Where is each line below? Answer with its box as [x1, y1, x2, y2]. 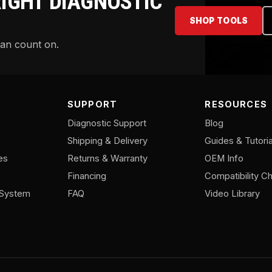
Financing [67, 170, 106, 182]
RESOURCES [205, 98, 267, 109]
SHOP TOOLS [189, 15, 248, 25]
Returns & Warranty [67, 152, 148, 164]
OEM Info [205, 152, 244, 164]
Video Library [205, 188, 260, 199]
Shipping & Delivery [67, 135, 148, 146]
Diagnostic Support [67, 117, 146, 129]
